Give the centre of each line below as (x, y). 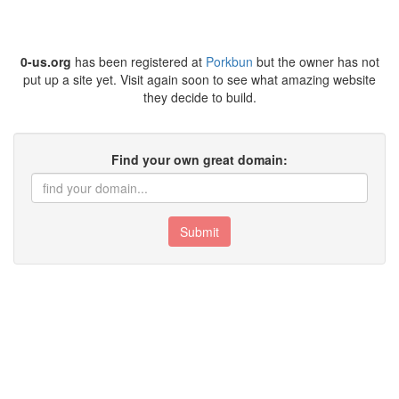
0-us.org (45, 61)
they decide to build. (199, 97)
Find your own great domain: (199, 159)
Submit (199, 232)
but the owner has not (316, 61)
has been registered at (138, 61)
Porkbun (229, 61)
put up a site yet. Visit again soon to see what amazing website (199, 79)
